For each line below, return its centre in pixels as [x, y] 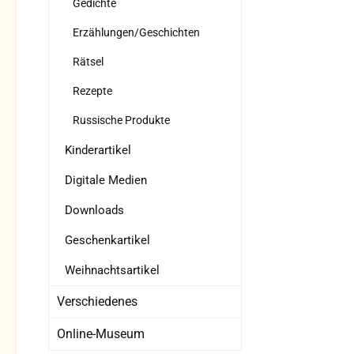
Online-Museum [101, 334]
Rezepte [92, 91]
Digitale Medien [106, 181]
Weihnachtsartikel [112, 271]
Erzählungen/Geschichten [136, 33]
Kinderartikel [98, 151]
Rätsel [88, 62]
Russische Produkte [121, 121]
